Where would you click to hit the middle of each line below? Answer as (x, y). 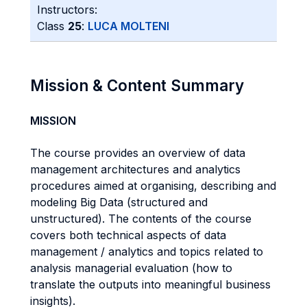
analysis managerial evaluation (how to (131, 268)
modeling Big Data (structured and (119, 202)
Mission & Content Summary (137, 85)
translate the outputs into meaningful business (150, 284)
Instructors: (67, 10)
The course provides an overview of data (138, 153)
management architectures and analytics (135, 169)
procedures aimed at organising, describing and (153, 186)
